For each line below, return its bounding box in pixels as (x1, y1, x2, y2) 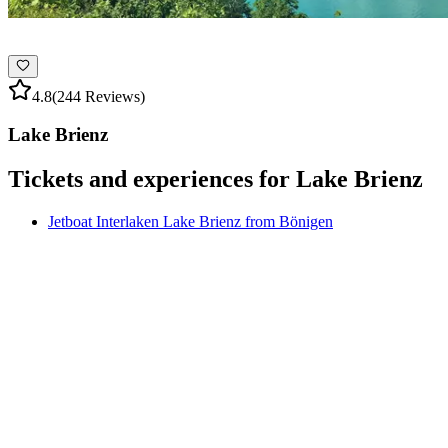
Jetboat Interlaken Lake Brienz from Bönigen (48, 213, 333, 231)
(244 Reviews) (52, 87, 145, 105)
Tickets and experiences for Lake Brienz (8, 166, 423, 193)
